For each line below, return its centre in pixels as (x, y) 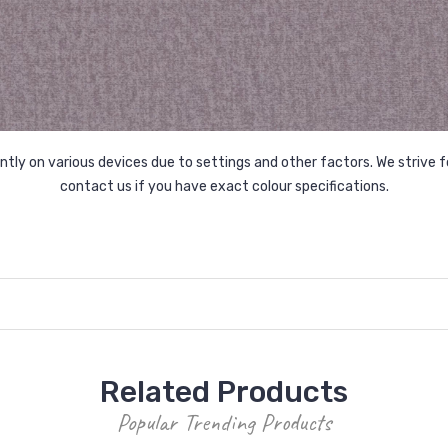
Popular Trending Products (224, 421)
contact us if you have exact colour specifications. (224, 186)
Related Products (224, 391)
